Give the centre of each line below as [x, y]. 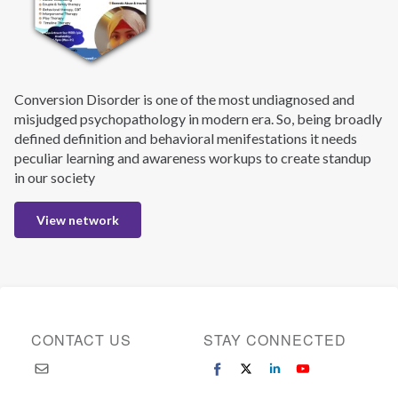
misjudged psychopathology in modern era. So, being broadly [198, 119]
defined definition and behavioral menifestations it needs [186, 139]
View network [78, 220]
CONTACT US [82, 340]
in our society [55, 178]
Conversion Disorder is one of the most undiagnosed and [184, 99]
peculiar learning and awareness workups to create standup [193, 158]
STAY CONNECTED [275, 340]
